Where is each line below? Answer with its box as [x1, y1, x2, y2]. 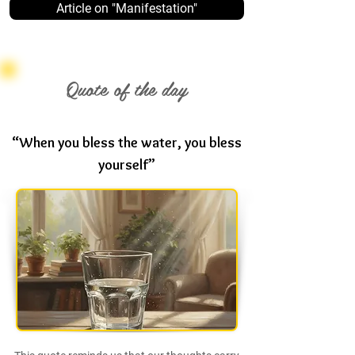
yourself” [98, 156, 155, 174]
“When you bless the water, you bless [12, 134, 242, 151]
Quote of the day [67, 73, 187, 104]
